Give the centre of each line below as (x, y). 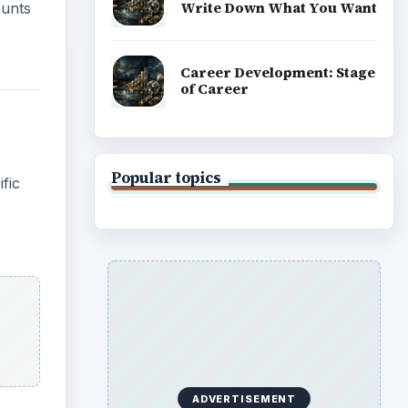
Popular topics (166, 177)
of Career (214, 89)
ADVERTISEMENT (244, 398)
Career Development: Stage (277, 73)
